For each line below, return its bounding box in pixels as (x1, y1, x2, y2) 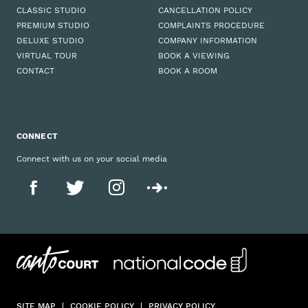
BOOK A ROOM (158, 66, 217, 76)
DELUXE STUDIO (16, 36, 84, 46)
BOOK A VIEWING (158, 51, 230, 61)
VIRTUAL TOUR (16, 51, 77, 61)
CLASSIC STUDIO (16, 5, 86, 16)
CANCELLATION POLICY (158, 5, 252, 16)
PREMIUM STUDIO (16, 21, 89, 31)
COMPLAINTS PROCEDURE (158, 21, 265, 31)
